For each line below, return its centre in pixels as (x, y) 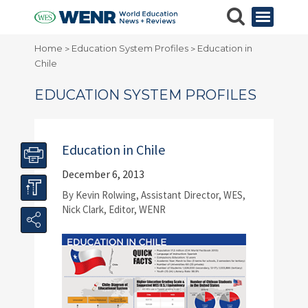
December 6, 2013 (103, 174)
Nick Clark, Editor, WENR (114, 209)
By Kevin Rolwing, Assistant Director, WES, (154, 195)
